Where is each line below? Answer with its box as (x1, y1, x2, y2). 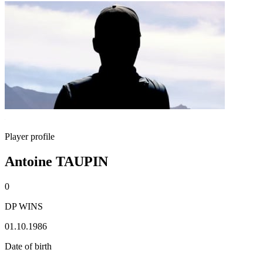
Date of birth (5, 241, 52, 251)
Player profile (5, 131, 55, 141)
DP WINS (5, 201, 43, 211)
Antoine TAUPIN (5, 153, 108, 169)
